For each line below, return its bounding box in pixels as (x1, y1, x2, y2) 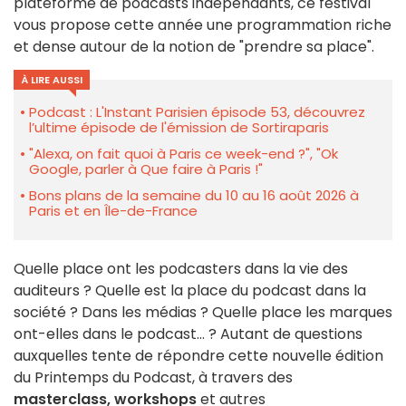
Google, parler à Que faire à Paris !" (29, 159, 263, 179)
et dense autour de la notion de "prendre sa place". (14, 36, 374, 58)
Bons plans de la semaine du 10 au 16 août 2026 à (29, 186, 359, 206)
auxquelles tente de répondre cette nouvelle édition (14, 345, 383, 367)
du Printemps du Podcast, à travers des (14, 367, 293, 389)
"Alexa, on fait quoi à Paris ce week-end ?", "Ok (29, 144, 338, 164)
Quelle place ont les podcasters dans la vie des (14, 258, 348, 280)
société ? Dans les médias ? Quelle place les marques (14, 302, 392, 324)
